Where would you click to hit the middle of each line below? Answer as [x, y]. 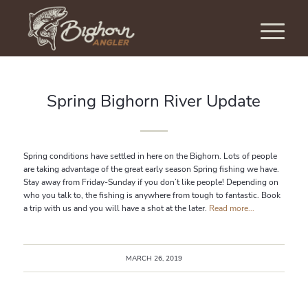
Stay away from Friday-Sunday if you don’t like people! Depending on [151, 183]
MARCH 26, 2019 [154, 258]
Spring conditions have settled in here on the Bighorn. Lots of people [150, 156]
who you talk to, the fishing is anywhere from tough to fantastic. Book [152, 196]
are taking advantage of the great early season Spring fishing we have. [151, 169]
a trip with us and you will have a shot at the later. [116, 209]
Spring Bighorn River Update [154, 101]
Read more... [231, 209]
